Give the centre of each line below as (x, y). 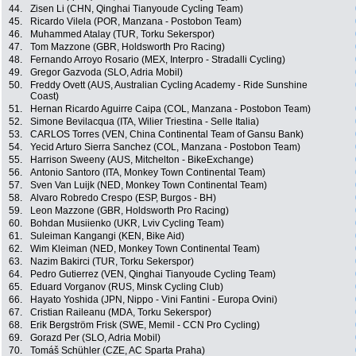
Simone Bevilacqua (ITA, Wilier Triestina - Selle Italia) (145, 122)
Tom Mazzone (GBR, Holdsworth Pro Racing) (128, 47)
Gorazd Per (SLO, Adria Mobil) (95, 338)
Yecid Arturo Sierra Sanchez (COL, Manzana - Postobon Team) (165, 147)
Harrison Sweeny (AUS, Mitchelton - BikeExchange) (142, 160)
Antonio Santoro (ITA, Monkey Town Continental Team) (148, 173)
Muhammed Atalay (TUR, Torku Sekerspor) (122, 35)
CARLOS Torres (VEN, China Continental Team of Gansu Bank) (167, 135)
